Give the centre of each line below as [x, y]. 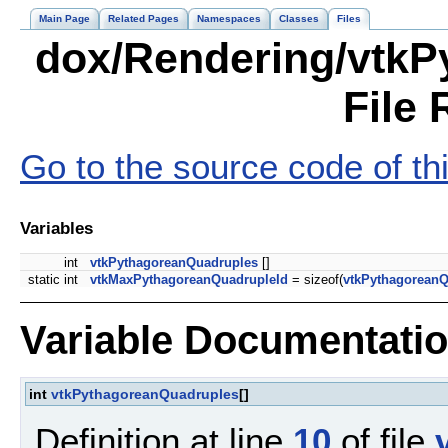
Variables [56, 227]
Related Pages [143, 18]
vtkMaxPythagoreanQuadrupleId [189, 280]
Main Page [64, 18]
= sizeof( [315, 280]
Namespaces [229, 18]
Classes [299, 18]
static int [55, 280]
